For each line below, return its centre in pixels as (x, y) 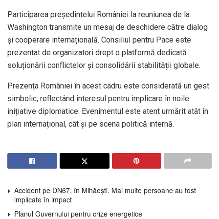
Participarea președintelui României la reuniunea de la (99, 14)
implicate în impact (43, 199)
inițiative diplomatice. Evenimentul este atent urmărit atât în (108, 111)
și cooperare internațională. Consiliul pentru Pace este (99, 40)
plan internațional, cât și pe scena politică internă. (91, 124)
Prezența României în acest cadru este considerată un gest (108, 86)
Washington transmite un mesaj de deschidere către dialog (108, 27)
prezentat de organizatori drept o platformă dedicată (97, 52)
